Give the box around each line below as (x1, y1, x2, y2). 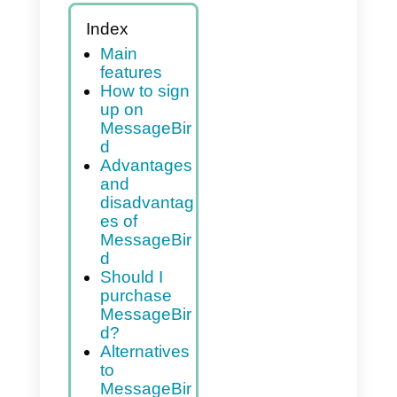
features (122, 167, 199, 191)
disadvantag (122, 327, 239, 351)
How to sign (122, 190, 233, 214)
